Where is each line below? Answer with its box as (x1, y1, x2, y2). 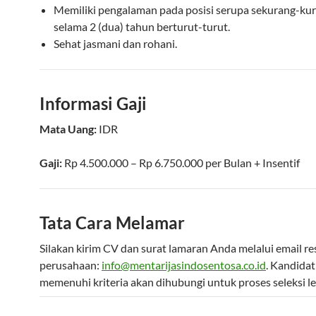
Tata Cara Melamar (39, 212, 185, 233)
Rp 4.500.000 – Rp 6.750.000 (64, 156, 203, 169)
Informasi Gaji (39, 93, 147, 114)
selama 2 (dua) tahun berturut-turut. (54, 20, 230, 33)
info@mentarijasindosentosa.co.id (102, 258, 266, 272)
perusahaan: (39, 258, 102, 272)
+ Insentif (252, 156, 300, 169)
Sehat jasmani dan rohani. (54, 37, 177, 50)
